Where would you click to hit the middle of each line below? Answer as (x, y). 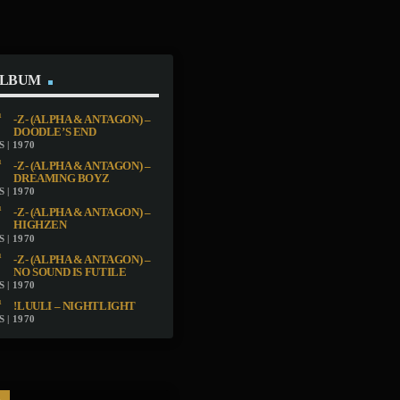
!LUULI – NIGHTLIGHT (75, 307)
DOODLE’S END (55, 132)
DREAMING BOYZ (62, 178)
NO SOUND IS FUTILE (70, 272)
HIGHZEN (40, 225)
